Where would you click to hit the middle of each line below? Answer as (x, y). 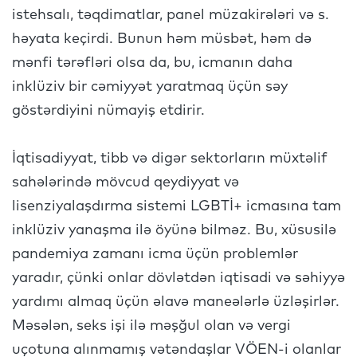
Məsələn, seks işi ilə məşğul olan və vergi (151, 326)
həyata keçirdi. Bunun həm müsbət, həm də (162, 39)
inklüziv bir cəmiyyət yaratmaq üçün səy (150, 87)
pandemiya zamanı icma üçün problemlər (155, 254)
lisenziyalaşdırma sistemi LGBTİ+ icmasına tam (177, 206)
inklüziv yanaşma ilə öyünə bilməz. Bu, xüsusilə (174, 230)
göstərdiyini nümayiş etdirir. (110, 111)
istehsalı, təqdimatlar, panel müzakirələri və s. (171, 15)
